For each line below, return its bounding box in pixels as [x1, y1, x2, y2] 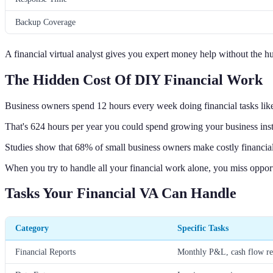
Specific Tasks [177, 223, 229, 233]
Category [15, 223, 49, 233]
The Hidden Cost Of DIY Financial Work [5, 71, 263, 88]
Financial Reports [15, 247, 76, 257]
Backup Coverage [15, 16, 76, 27]
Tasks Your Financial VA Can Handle [5, 185, 236, 202]
